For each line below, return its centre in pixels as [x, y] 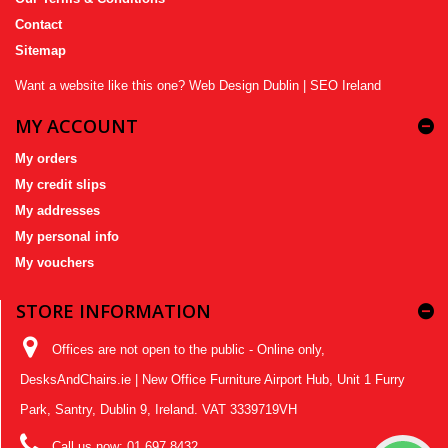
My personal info [67, 237]
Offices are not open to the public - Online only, [188, 350]
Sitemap [40, 51]
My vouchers [54, 263]
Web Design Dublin [244, 86]
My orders [46, 159]
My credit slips [60, 185]
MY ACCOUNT [76, 126]
